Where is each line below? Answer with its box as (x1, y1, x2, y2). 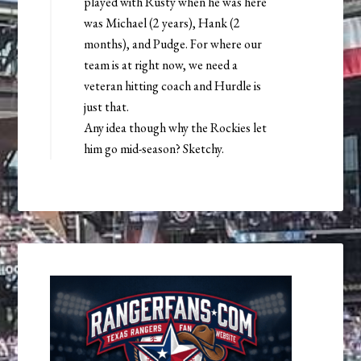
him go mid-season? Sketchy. (84, 140, 225, 158)
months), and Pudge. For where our (84, 35, 263, 53)
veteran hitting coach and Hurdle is (84, 77, 262, 95)
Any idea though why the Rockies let (84, 119, 268, 137)
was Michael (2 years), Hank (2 (84, 15, 241, 32)
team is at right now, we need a (84, 56, 239, 74)
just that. (84, 98, 130, 116)
